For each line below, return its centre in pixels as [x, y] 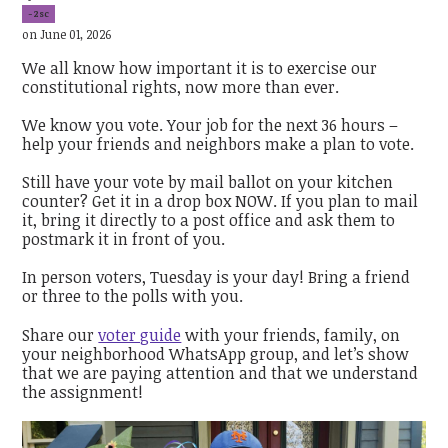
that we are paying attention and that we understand [220, 372]
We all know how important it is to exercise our [200, 67]
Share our [60, 334]
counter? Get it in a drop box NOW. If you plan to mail [220, 201]
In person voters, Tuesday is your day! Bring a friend [216, 277]
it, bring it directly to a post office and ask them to [209, 220]
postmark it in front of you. [124, 239]
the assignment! [83, 391]
